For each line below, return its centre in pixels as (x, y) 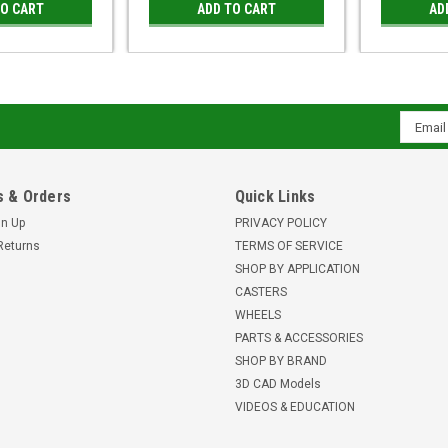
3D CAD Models (277, 384)
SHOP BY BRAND (280, 361)
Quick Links (275, 196)
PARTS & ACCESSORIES (298, 338)
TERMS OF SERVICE (288, 246)
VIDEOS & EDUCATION (294, 407)
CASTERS (260, 292)
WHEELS (257, 315)
